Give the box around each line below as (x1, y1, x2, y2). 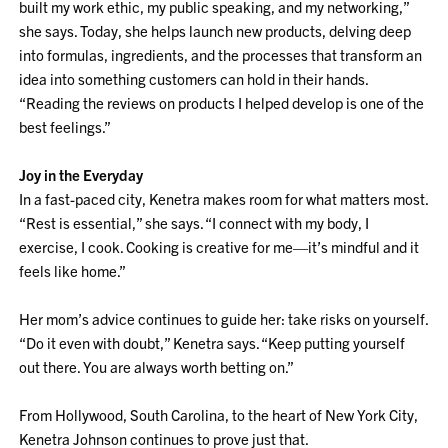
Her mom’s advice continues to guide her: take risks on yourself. (19, 309, 429, 328)
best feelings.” (19, 117, 112, 136)
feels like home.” (19, 261, 127, 280)
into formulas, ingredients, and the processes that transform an (19, 45, 423, 64)
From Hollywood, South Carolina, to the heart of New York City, (19, 405, 419, 424)
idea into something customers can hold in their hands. (19, 69, 369, 88)
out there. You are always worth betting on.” (19, 357, 295, 376)
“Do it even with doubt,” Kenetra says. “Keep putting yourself (19, 333, 406, 352)
